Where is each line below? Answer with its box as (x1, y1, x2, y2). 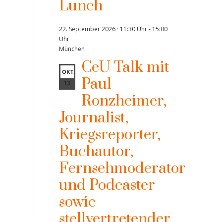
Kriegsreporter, (58, 125, 161, 144)
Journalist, (58, 109, 128, 127)
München (58, 45, 85, 53)
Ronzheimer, (81, 92, 166, 111)
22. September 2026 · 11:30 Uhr (58, 25, 147, 33)
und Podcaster (58, 176, 155, 195)
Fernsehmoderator (58, 159, 186, 178)
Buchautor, (58, 142, 133, 161)
